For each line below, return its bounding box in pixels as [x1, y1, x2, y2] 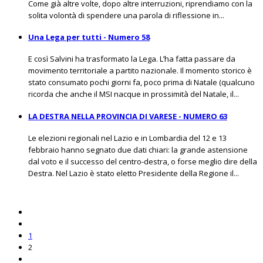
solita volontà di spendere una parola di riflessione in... [28, 9, 224, 21]
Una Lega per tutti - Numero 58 [28, 32, 150, 43]
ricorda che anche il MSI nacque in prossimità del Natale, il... [28, 89, 239, 100]
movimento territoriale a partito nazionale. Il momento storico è [28, 65, 252, 76]
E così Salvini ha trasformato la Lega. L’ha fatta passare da [28, 53, 235, 65]
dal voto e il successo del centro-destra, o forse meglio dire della [28, 156, 257, 167]
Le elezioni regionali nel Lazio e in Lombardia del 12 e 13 [28, 133, 227, 144]
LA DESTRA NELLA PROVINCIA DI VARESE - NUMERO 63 [28, 110, 227, 122]
